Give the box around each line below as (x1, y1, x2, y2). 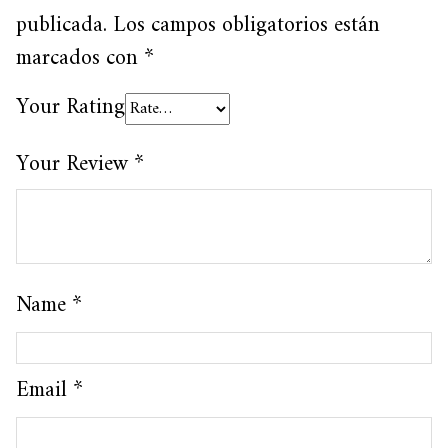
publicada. (16, 5, 107, 45)
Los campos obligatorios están (113, 5, 380, 45)
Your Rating (16, 87, 125, 127)
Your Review (16, 144, 134, 184)
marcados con (16, 38, 144, 78)
